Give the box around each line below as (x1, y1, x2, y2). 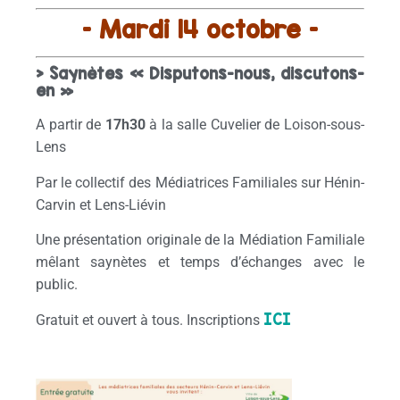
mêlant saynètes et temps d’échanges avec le (36, 254, 364, 271)
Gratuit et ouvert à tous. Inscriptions (36, 311, 263, 329)
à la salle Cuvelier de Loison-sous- (145, 116, 365, 134)
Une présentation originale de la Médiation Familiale (36, 231, 364, 249)
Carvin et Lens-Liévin (36, 196, 166, 213)
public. (36, 276, 78, 294)
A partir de (36, 116, 105, 134)
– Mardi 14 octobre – (82, 15, 318, 45)
